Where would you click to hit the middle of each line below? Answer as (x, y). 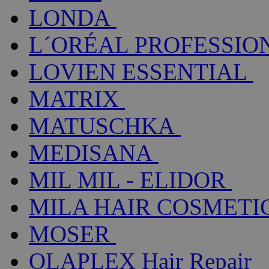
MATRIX (74, 98)
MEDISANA (91, 153)
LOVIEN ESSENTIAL (138, 71)
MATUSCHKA (102, 125)
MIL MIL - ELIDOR (127, 180)
